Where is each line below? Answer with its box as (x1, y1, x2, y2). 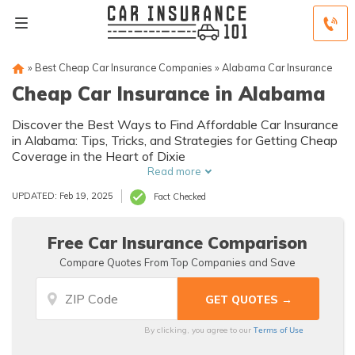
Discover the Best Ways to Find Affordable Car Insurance (12, 116, 338, 132)
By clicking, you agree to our (144, 325, 254, 335)
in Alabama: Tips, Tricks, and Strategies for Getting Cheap (12, 132, 338, 148)
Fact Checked (154, 191, 206, 202)
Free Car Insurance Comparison (48, 232, 307, 253)
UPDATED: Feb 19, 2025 (12, 190, 113, 201)
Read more (147, 165, 201, 177)
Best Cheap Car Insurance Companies (35, 61, 212, 74)
